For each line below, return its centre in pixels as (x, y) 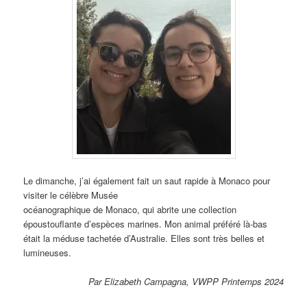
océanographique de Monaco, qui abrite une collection (130, 210)
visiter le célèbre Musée (71, 195)
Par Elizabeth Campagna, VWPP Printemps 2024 (186, 282)
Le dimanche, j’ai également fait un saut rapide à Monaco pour (147, 181)
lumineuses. (48, 253)
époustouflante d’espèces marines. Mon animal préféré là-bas (146, 224)
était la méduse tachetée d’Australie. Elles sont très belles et (144, 238)
